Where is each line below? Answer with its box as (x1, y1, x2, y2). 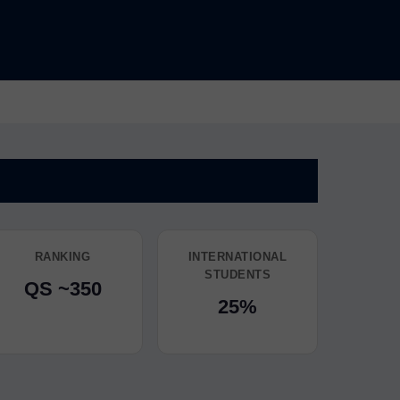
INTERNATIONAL (187, 250, 287, 263)
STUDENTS (204, 268, 271, 281)
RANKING (34, 250, 91, 263)
